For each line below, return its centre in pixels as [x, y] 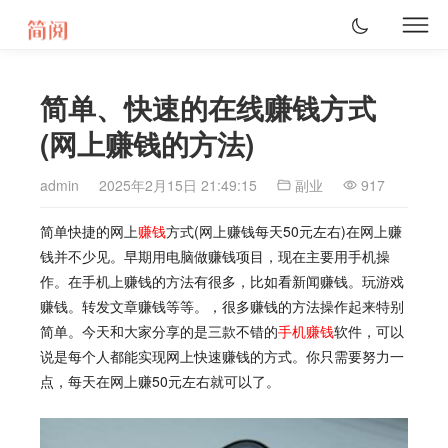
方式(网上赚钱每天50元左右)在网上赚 [284, 231]
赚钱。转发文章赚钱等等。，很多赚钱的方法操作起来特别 [222, 306]
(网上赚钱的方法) [147, 143]
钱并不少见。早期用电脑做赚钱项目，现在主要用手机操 [215, 256]
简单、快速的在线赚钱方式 [208, 107]
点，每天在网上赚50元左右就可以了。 [160, 381]
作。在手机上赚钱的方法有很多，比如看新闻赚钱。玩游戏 [222, 281]
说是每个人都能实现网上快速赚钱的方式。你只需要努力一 [222, 356]
